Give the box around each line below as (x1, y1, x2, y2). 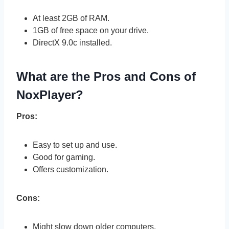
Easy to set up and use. (33, 141, 117, 150)
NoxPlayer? (16, 88, 83, 102)
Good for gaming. (33, 153, 95, 162)
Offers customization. (33, 165, 108, 174)
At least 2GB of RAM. (33, 14, 109, 23)
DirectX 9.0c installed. (33, 38, 112, 48)
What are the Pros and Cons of (16, 70, 196, 84)
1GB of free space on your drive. (33, 26, 149, 35)
